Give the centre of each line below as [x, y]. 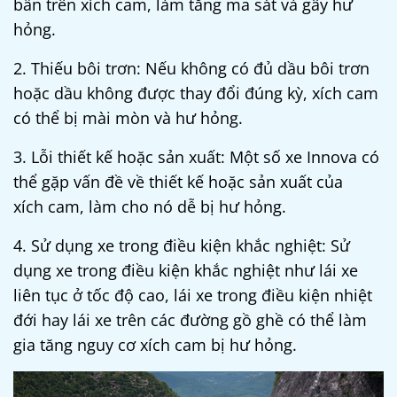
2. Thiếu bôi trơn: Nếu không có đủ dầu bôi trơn [191, 68]
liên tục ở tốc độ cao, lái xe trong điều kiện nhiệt [193, 295]
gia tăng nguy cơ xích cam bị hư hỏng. [155, 344]
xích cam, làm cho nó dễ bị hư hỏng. [150, 206]
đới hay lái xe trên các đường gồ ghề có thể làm [190, 319]
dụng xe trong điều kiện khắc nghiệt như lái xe [186, 270]
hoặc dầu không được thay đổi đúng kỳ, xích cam [196, 93]
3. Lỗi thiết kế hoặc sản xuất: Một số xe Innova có [196, 156]
